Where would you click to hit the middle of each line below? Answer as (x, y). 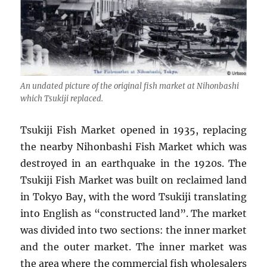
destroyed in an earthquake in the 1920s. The (133, 163)
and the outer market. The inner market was (133, 246)
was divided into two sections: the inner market (133, 230)
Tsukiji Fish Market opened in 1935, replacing (133, 130)
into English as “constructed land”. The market (133, 213)
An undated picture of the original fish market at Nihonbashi (130, 86)
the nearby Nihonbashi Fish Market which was (133, 146)
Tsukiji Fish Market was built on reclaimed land (133, 180)
